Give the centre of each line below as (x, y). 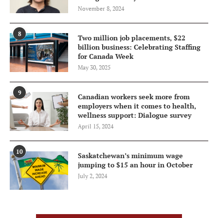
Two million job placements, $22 (132, 37)
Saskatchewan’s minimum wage (130, 155)
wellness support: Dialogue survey (135, 115)
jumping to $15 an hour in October (135, 164)
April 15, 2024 (96, 126)
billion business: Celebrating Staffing (139, 47)
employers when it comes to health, (137, 106)
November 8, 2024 (101, 8)
